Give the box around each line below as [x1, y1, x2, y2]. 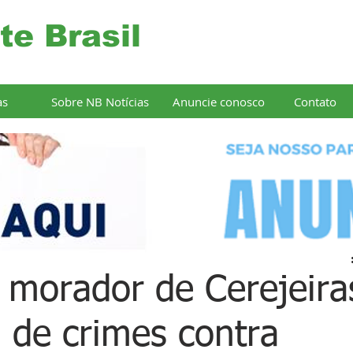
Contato [294, 94, 336, 110]
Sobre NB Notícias [51, 94, 149, 110]
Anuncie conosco [173, 94, 265, 110]
